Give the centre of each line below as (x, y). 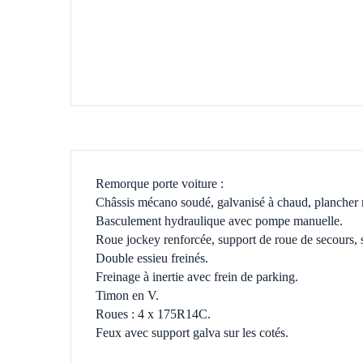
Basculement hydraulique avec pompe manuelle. (219, 221)
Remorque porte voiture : (160, 184)
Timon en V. (127, 295)
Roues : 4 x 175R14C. (153, 314)
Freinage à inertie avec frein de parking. (197, 277)
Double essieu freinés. (152, 258)
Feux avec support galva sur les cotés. (192, 333)
